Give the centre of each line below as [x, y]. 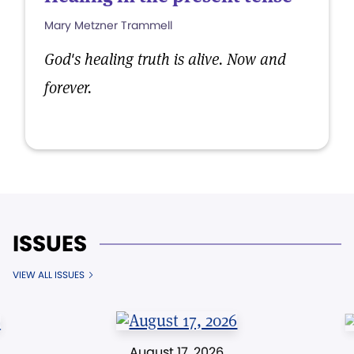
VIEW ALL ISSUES [49, 275]
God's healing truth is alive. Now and [165, 59]
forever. [68, 88]
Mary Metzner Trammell [108, 25]
